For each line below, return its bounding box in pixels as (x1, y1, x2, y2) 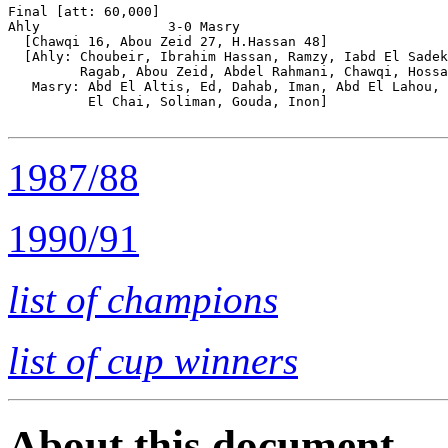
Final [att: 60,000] (8, 3, 160, 19)
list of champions (8, 277, 278, 321)
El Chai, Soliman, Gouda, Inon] (8, 93, 328, 109)
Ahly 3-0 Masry (8, 18, 240, 34)
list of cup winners (8, 338, 298, 382)
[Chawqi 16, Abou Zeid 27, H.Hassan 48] (8, 33, 328, 49)
